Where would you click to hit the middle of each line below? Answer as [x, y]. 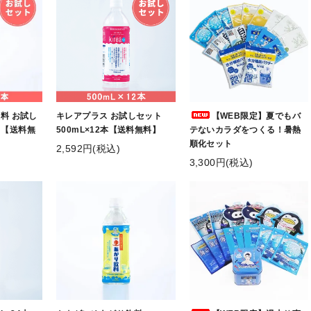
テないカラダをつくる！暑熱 [245, 129]
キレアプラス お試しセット [109, 116]
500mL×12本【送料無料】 [108, 129]
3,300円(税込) [221, 162]
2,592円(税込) [88, 148]
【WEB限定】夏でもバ [256, 116]
